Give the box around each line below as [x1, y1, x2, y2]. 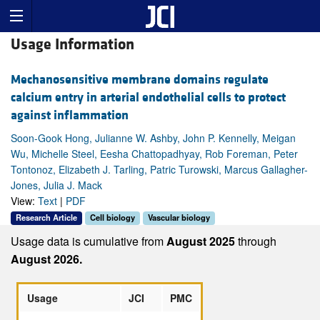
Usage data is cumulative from [11, 232, 166, 249]
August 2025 [166, 232, 238, 249]
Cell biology [90, 211, 135, 224]
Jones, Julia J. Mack [11, 178, 102, 193]
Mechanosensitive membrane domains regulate [11, 71, 269, 89]
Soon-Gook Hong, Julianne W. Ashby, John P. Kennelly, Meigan [11, 131, 296, 146]
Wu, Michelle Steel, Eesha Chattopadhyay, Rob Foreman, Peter [11, 146, 298, 161]
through [238, 232, 276, 249]
